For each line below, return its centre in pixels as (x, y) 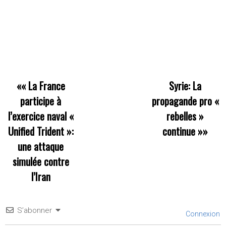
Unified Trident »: (41, 131)
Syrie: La (185, 86)
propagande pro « (185, 101)
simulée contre (41, 161)
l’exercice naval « (41, 116)
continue (179, 131)
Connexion (202, 214)
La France (46, 86)
